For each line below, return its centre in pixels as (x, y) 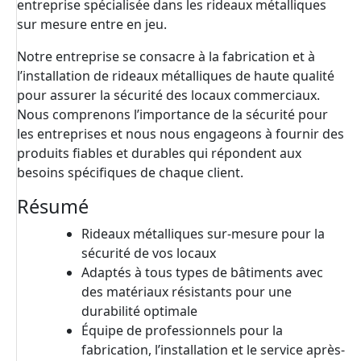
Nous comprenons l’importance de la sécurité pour (172, 115)
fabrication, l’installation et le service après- (213, 350)
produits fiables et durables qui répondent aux (159, 154)
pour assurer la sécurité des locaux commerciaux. (168, 95)
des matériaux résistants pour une (187, 292)
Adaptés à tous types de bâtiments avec (202, 273)
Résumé (53, 207)
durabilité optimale (139, 311)
